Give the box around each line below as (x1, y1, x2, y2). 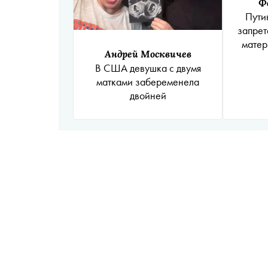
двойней (129, 88, 166, 102)
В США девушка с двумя (95, 60, 201, 75)
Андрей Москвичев (104, 47, 191, 60)
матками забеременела (96, 74, 199, 89)
